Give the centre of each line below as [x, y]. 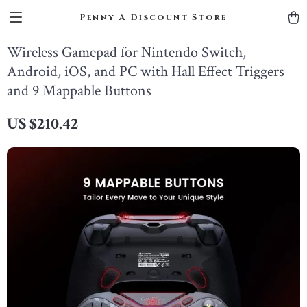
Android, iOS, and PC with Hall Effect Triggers [146, 72]
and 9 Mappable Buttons [79, 91]
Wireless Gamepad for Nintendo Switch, [126, 52]
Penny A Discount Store [153, 17]
